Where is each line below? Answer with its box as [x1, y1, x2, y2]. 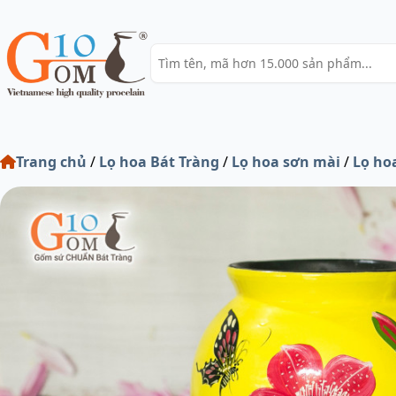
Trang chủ [16, 151, 87, 171]
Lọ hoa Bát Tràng [99, 151, 219, 171]
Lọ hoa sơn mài [232, 151, 340, 171]
